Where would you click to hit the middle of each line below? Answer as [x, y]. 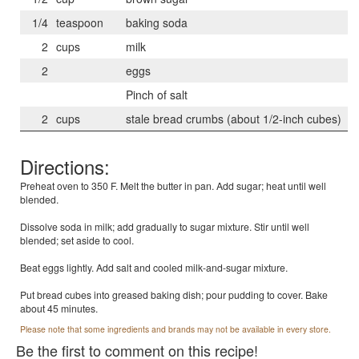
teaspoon [80, 22]
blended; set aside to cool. [77, 240]
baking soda [157, 22]
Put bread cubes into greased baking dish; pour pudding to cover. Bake [174, 294]
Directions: [65, 166]
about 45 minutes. [59, 308]
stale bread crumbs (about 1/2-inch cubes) [234, 119]
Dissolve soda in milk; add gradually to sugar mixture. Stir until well [165, 226]
